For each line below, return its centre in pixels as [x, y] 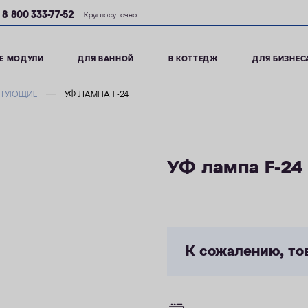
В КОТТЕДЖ [193, 59]
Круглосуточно [111, 15]
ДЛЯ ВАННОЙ [106, 59]
